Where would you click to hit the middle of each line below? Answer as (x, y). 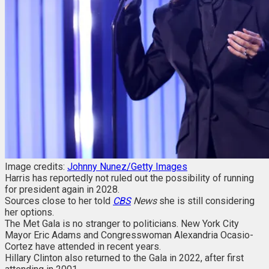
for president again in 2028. (63, 189)
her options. (29, 212)
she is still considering (206, 201)
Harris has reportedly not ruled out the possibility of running (129, 178)
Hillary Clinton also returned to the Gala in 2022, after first (124, 258)
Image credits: (36, 166)
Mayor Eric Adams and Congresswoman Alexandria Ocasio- (129, 235)
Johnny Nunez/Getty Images (127, 166)
